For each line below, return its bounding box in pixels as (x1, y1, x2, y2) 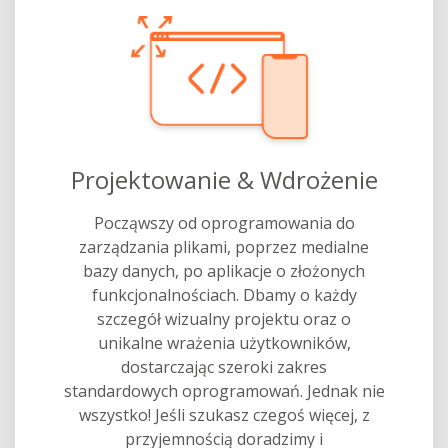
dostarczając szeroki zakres (121, 355, 327, 378)
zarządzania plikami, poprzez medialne (79, 235, 369, 258)
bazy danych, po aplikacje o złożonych (83, 259, 365, 282)
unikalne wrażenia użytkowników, (97, 331, 351, 354)
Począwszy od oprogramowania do (93, 211, 355, 234)
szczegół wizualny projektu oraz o (97, 307, 351, 330)
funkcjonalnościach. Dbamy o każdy (91, 283, 357, 306)
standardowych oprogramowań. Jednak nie (63, 379, 385, 402)
